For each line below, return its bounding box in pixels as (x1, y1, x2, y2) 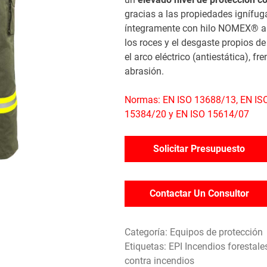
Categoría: (125, 226, 170, 238)
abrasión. (125, 65, 164, 77)
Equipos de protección (170, 226, 263, 238)
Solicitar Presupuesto (153, 142, 245, 154)
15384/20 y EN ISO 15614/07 (125, 108, 249, 120)
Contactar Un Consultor (149, 187, 249, 199)
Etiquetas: (125, 240, 169, 252)
